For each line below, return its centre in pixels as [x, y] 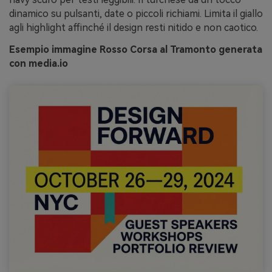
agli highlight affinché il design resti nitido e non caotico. [134, 27]
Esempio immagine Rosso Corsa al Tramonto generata [136, 49]
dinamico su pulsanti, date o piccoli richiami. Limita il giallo [136, 13]
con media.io [39, 63]
